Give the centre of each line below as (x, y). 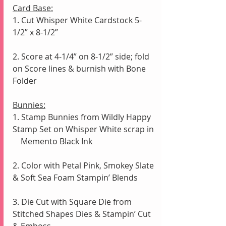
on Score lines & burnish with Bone (80, 68)
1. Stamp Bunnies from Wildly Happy (83, 117)
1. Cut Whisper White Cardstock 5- (77, 20)
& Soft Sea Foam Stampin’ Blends (75, 177)
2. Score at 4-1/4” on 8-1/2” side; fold (82, 56)
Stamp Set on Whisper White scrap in (84, 129)
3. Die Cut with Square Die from (73, 202)
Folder (25, 80)
